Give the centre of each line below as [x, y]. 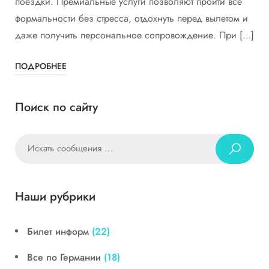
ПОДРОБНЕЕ [41, 66]
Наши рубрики [55, 196]
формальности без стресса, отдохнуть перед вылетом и [131, 18]
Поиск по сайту [56, 107]
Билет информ [58, 231]
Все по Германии [64, 257]
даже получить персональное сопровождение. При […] [134, 35]
